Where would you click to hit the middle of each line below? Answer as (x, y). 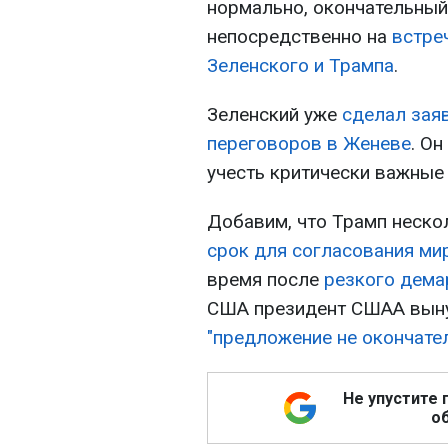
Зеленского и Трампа (300, 66)
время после (265, 280)
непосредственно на (299, 37)
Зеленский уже (274, 115)
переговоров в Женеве (309, 144)
